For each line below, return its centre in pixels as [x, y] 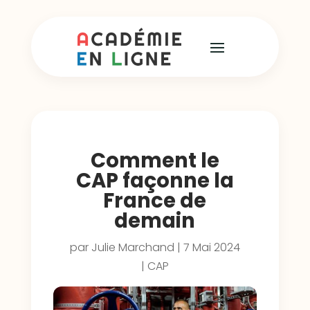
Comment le [155, 161]
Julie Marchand [133, 247]
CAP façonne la [155, 181]
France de [155, 201]
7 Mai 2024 [211, 247]
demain [155, 221]
